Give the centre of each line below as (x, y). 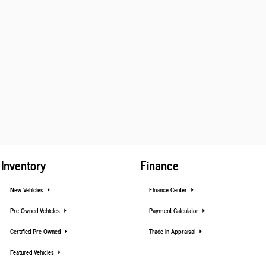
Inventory (23, 165)
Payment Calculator (175, 210)
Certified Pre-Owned (36, 231)
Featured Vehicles (33, 252)
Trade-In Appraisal (173, 231)
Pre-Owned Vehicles (36, 210)
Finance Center (169, 189)
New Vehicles (28, 189)
